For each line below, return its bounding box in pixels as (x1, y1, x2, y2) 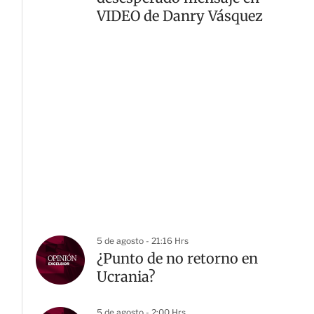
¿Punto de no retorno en (97, 250, 258, 267)
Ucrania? (97, 268, 156, 285)
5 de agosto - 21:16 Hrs (97, 235, 189, 246)
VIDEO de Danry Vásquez (97, 7, 263, 25)
